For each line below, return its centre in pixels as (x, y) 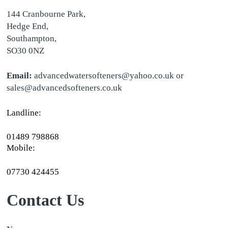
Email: (20, 76)
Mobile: (21, 148)
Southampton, (31, 39)
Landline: (24, 112)
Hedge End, (27, 26)
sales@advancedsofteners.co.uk (64, 88)
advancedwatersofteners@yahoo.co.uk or (109, 76)
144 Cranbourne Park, (46, 14)
